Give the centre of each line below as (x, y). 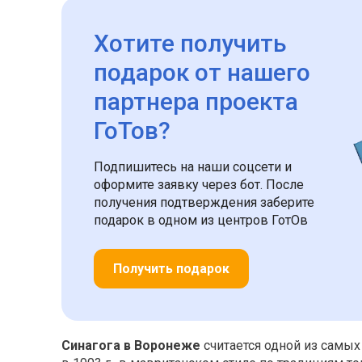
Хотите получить (190, 43)
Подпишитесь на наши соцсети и (192, 167)
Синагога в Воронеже (130, 345)
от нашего (249, 72)
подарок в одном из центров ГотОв (200, 220)
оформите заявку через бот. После (198, 185)
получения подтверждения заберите (204, 202)
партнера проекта (196, 101)
